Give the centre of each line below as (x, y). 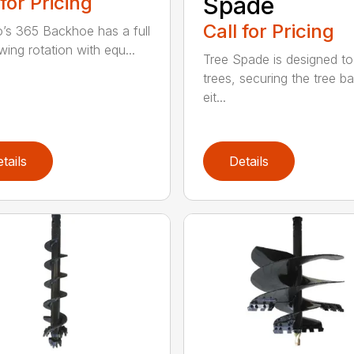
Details (249, 162)
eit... (214, 98)
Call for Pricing (268, 32)
